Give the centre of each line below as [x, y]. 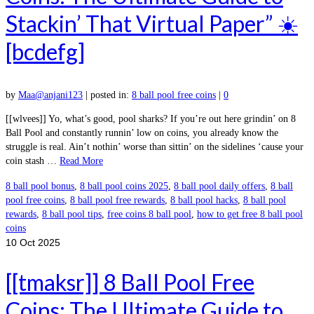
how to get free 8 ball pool [250, 214]
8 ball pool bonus [40, 186]
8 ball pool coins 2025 [124, 186]
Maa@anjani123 [50, 95]
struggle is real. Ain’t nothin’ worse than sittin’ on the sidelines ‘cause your [155, 147]
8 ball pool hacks [204, 200]
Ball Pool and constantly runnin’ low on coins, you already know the [142, 133]
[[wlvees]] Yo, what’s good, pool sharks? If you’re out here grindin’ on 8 [151, 119]
